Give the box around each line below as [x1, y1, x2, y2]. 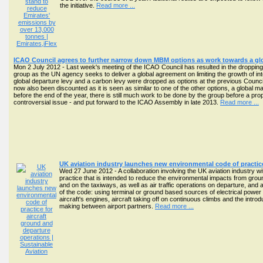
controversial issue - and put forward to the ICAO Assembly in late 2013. [14, 99, 220, 106]
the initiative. [60, 2, 96, 9]
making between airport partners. [59, 203, 155, 210]
